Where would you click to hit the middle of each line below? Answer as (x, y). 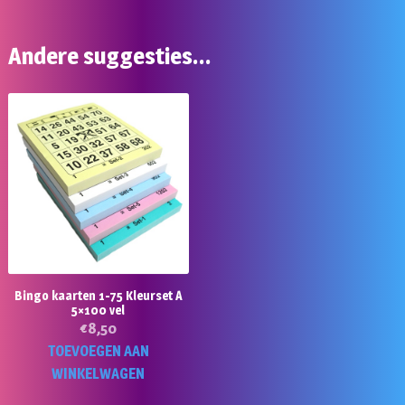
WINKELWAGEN (99, 373)
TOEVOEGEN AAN (98, 351)
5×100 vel (99, 310)
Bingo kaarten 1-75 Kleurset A (98, 295)
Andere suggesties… (109, 56)
